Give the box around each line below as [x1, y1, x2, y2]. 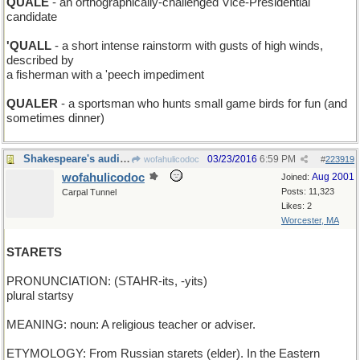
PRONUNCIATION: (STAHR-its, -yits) [6, 275, 207, 288]
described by [6, 54, 74, 67]
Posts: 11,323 [281, 186, 334, 196]
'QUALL [6, 39, 51, 52]
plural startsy [6, 289, 74, 302]
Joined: [281, 172, 312, 182]
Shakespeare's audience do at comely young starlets [120, 153, 130, 165]
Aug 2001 [312, 171, 354, 182]
